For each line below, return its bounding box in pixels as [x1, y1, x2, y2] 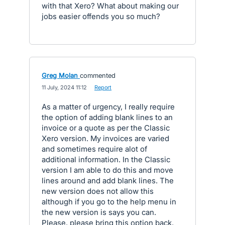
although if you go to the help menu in [42, 197, 176, 206]
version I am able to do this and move [42, 165, 173, 175]
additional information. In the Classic [42, 155, 170, 164]
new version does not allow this [42, 186, 154, 196]
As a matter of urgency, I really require [42, 102, 175, 111]
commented [80, 71, 116, 79]
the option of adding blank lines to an [42, 113, 173, 122]
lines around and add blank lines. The [42, 176, 174, 185]
